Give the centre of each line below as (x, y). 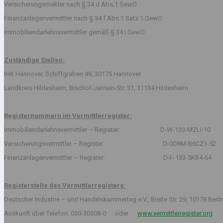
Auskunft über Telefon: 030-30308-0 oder (71, 214)
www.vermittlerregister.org (175, 214)
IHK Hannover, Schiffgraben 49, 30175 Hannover (72, 74)
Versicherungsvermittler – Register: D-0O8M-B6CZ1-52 (110, 144)
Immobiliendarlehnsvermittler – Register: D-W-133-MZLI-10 (107, 130)
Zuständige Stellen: (34, 60)
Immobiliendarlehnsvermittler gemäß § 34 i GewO (74, 32)
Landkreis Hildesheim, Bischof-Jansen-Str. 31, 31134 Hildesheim (96, 88)
